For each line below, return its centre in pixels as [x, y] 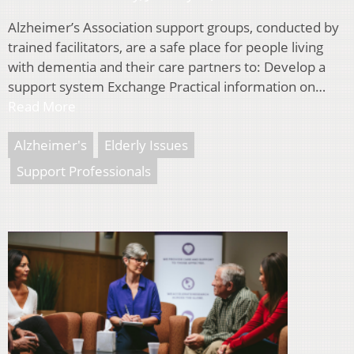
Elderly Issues [146, 145]
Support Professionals [84, 171]
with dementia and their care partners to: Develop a [167, 67]
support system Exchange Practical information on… [167, 87]
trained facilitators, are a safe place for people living [166, 47]
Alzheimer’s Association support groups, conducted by [173, 28]
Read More [42, 107]
